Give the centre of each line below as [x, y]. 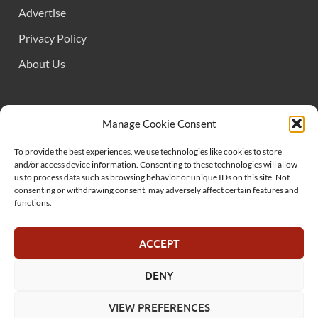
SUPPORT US [57, 221]
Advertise [42, 12]
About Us [42, 63]
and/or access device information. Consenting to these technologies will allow [156, 164]
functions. [33, 203]
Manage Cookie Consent [159, 124]
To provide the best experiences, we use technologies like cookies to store [148, 152]
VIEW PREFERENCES [159, 307]
